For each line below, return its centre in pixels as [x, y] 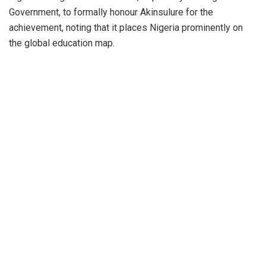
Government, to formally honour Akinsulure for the [111, 12]
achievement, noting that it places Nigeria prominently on [126, 27]
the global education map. [62, 43]
